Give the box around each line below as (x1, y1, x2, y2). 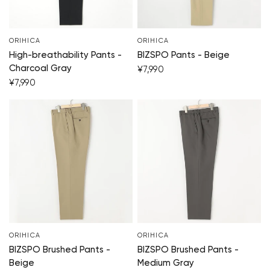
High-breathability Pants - (9, 51, 122, 60)
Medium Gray (137, 259, 194, 268)
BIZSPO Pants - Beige (137, 51, 230, 60)
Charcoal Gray (9, 64, 72, 74)
